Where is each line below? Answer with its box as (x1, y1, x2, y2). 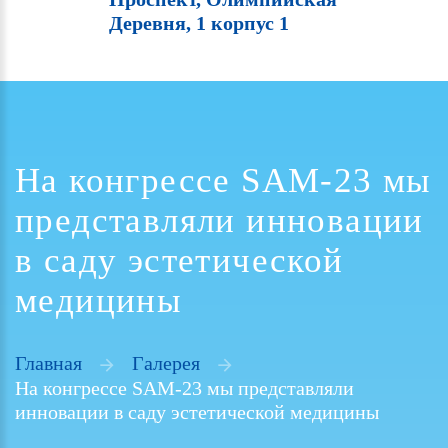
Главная (15, 352, 82, 375)
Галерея (132, 352, 200, 375)
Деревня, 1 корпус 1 (109, 12, 289, 35)
